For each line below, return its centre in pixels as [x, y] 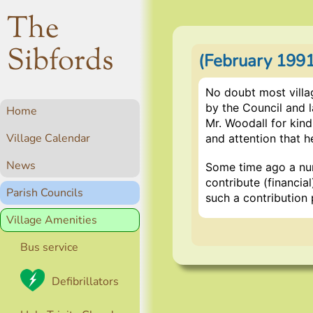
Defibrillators [85, 281]
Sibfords [60, 62]
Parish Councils [45, 193]
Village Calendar [48, 138]
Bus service [49, 247]
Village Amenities [52, 220]
